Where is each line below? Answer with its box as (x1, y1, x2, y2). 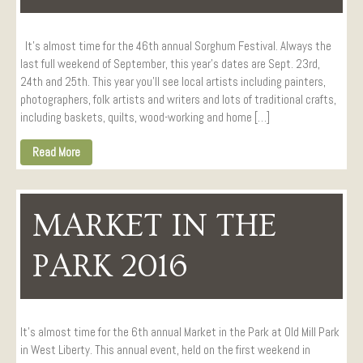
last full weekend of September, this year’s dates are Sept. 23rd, (20, 56, 320, 72)
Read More (32, 144, 80, 160)
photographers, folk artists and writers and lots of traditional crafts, (20, 92, 336, 108)
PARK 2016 (32, 247, 187, 284)
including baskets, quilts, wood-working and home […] (20, 109, 270, 126)
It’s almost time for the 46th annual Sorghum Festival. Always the (20, 38, 331, 54)
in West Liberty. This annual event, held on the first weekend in (20, 341, 310, 357)
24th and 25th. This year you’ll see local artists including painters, (20, 74, 326, 90)
